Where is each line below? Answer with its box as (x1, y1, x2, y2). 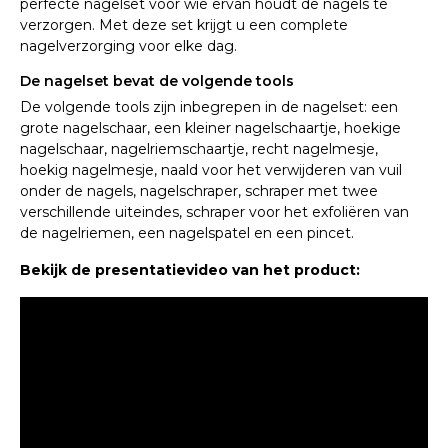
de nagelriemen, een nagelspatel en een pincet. (20, 224, 354, 243)
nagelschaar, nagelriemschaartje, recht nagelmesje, (20, 140, 378, 159)
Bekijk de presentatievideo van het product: (20, 261, 360, 280)
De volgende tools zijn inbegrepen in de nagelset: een (20, 98, 398, 117)
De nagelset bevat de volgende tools (20, 72, 294, 91)
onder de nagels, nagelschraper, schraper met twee (20, 182, 378, 201)
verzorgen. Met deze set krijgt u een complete (20, 16, 348, 35)
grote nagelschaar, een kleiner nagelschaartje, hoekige (20, 119, 401, 138)
